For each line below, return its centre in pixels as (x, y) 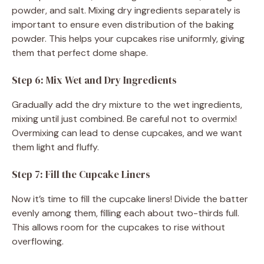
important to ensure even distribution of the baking (123, 24)
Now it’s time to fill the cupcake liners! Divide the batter (130, 199)
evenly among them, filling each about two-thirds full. (126, 213)
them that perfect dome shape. (80, 52)
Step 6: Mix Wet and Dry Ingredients (94, 80)
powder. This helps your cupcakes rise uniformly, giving (128, 38)
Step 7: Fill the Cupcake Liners (81, 174)
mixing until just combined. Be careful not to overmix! (124, 118)
